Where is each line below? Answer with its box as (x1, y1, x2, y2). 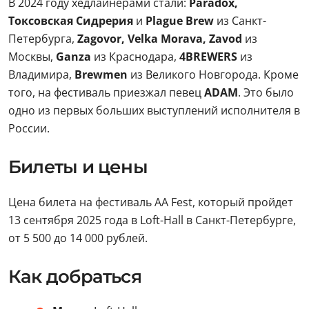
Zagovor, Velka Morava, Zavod (77, 31, 245, 46)
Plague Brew (146, 13, 214, 28)
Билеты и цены (8, 156, 148, 178)
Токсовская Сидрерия (8, 13, 136, 28)
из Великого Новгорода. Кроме (128, 67, 299, 82)
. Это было (238, 85, 294, 100)
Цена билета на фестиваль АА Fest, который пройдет (8, 195, 293, 210)
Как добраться (8, 266, 141, 288)
